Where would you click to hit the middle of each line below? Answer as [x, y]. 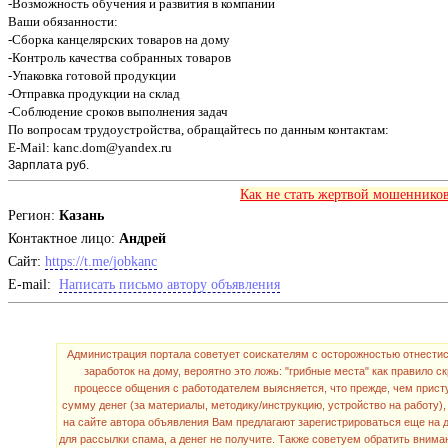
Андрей [142, 239]
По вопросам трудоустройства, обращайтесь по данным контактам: [198, 130]
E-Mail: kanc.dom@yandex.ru [90, 148]
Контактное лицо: [63, 239]
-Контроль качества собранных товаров [119, 58]
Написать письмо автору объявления [169, 285]
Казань [85, 216]
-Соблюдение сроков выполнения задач [118, 112]
